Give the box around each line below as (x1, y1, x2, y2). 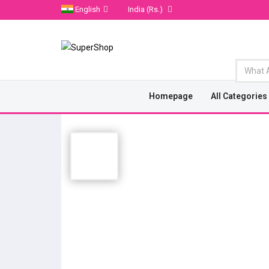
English (75, 5, 100, 14)
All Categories (211, 91, 268, 101)
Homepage (149, 91, 193, 101)
